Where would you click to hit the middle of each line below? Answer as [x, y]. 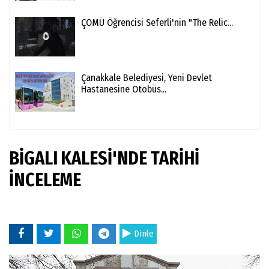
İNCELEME [45, 180]
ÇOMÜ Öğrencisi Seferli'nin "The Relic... [157, 23]
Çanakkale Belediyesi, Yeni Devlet [147, 78]
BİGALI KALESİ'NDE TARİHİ [104, 159]
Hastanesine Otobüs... [124, 89]
